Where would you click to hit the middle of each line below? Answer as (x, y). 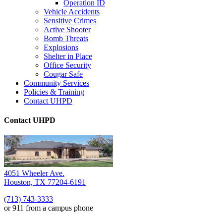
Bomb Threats (66, 38)
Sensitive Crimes (70, 20)
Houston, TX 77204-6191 (45, 182)
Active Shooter (67, 29)
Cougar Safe (63, 74)
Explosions (61, 47)
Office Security (67, 65)
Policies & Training (54, 92)
